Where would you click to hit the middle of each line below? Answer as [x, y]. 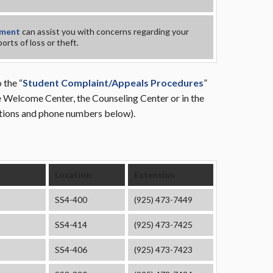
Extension [154, 175]
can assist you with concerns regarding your [105, 31]
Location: [74, 175]
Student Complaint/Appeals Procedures [113, 83]
